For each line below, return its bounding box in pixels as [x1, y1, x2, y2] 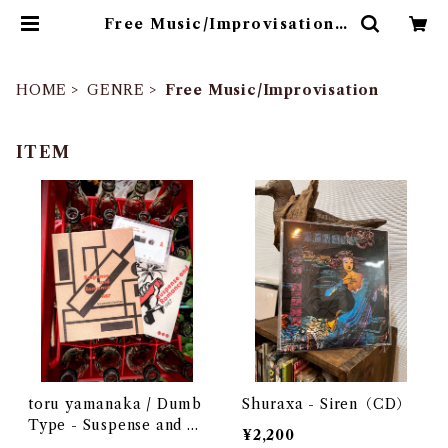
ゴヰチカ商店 [177, 31, 271, 49]
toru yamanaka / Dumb [28, 395, 202, 413]
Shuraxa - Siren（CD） [242, 395, 412, 413]
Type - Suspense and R [28, 416, 198, 434]
